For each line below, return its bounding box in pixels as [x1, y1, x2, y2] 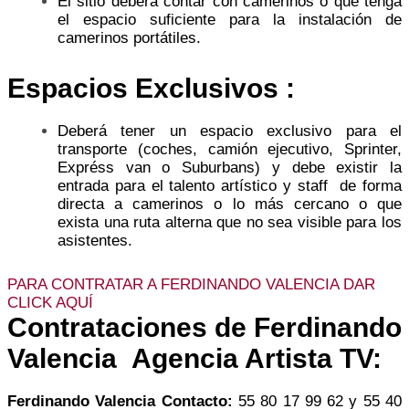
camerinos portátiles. [58, 28, 201, 47]
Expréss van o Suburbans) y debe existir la [58, 158, 402, 176]
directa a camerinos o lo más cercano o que [58, 194, 402, 213]
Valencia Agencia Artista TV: [7, 342, 382, 373]
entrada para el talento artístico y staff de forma [58, 176, 402, 194]
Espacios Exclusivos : [7, 72, 295, 103]
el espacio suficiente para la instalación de [58, 10, 402, 28]
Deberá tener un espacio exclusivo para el [58, 121, 402, 140]
